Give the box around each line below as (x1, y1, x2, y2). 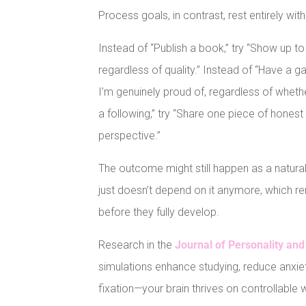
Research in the (98, 238, 176, 252)
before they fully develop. (98, 206, 220, 219)
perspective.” (98, 129, 161, 143)
